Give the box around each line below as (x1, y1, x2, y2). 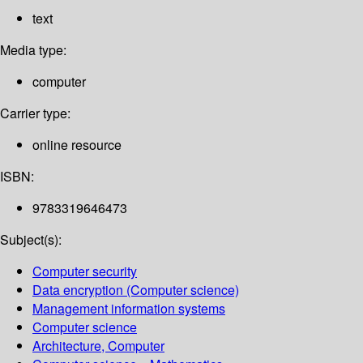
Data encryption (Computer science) (32, 280, 239, 300)
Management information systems (32, 299, 225, 318)
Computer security (32, 262, 137, 281)
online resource (32, 135, 122, 155)
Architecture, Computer (32, 336, 164, 356)
